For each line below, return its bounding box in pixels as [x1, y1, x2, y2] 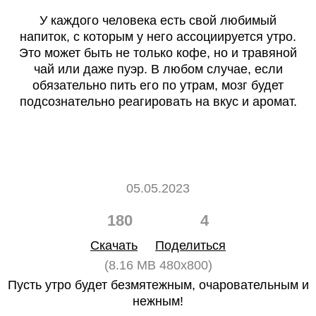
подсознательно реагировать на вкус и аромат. [19, 95, 297, 109]
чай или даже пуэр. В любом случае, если [33, 62, 283, 76]
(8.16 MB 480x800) [104, 258, 212, 272]
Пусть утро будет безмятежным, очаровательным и [7, 278, 309, 292]
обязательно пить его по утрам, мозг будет [32, 78, 284, 92]
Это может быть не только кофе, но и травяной [19, 46, 297, 60]
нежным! [133, 294, 183, 308]
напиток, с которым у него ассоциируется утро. [20, 30, 296, 44]
